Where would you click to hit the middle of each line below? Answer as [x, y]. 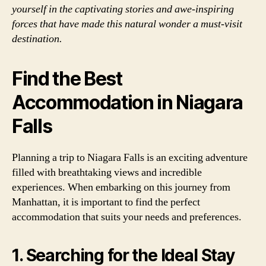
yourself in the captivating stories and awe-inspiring [123, 9]
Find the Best [67, 79]
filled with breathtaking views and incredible [107, 172]
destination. [37, 39]
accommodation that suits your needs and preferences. [127, 217]
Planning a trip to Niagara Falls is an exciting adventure [130, 158]
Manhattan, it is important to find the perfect [106, 202]
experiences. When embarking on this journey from [121, 187]
